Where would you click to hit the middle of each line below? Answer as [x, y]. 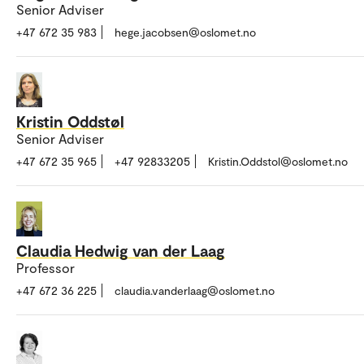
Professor [45, 267]
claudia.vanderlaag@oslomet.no [195, 290]
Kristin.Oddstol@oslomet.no [278, 162]
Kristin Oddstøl [70, 121]
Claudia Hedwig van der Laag [121, 250]
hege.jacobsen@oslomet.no [185, 32]
